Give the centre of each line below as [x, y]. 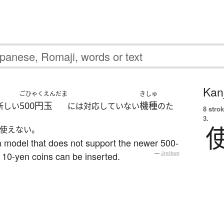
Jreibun [170, 153]
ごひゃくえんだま [43, 94]
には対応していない [103, 106]
